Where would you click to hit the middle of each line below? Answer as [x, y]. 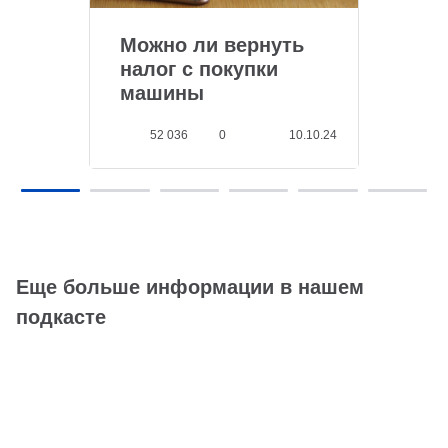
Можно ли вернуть [212, 44]
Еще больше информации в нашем [190, 286]
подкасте [61, 316]
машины [162, 92]
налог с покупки [199, 68]
